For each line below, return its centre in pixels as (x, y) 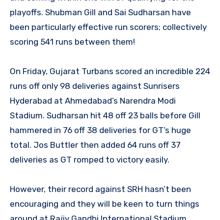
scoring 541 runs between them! (72, 41)
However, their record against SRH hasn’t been (100, 189)
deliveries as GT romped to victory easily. (90, 159)
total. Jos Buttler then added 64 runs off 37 (95, 145)
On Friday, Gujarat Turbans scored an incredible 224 (110, 71)
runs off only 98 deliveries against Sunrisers (95, 86)
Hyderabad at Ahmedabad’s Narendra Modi (93, 100)
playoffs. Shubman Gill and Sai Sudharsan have (100, 12)
